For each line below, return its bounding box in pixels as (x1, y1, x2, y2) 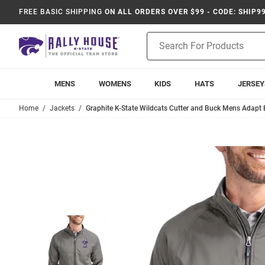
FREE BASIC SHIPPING (19, 8, 103, 16)
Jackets (50, 104, 75, 112)
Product (147, 33, 176, 43)
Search (147, 46, 172, 55)
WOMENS (98, 79, 131, 88)
